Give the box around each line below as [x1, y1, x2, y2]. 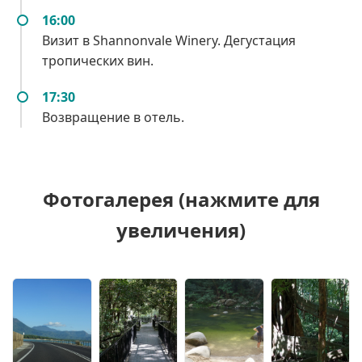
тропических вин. [42, 51, 154, 69]
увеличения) [116, 216, 246, 243]
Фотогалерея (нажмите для [42, 185, 320, 213]
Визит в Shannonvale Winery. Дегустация [42, 31, 296, 49]
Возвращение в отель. [42, 107, 184, 126]
